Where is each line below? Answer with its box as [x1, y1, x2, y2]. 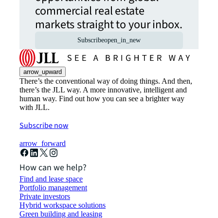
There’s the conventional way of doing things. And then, [19, 77, 192, 86]
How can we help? [19, 162, 87, 174]
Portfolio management [19, 183, 87, 192]
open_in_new [104, 36, 141, 44]
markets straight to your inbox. [35, 16, 182, 34]
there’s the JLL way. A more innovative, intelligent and [19, 86, 187, 94]
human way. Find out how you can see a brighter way [19, 94, 184, 103]
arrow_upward [23, 68, 62, 76]
